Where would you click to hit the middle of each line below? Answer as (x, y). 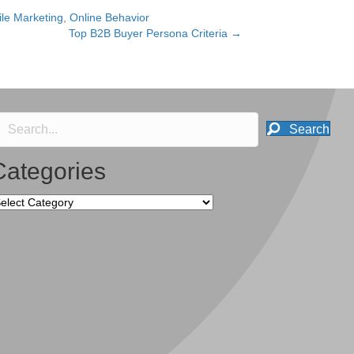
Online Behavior (109, 17)
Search (309, 130)
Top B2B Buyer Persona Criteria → (155, 33)
